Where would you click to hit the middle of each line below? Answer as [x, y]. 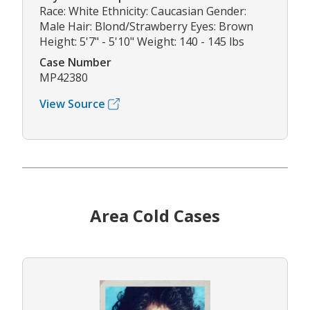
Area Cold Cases [155, 216]
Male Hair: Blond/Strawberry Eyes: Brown [146, 27]
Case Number [75, 63]
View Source [72, 104]
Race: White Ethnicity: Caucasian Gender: [143, 11]
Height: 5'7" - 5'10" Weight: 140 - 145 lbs [142, 42]
